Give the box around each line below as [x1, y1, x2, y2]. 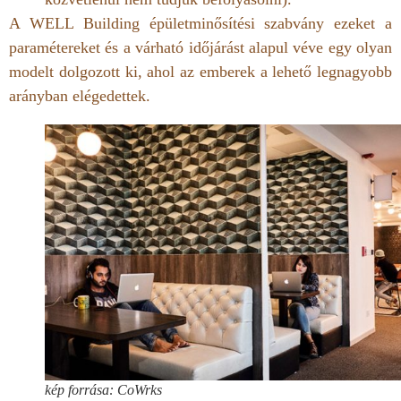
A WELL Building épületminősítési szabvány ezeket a [9, 14, 392, 33]
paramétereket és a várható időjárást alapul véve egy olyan [9, 38, 392, 57]
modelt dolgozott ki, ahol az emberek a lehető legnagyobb [9, 63, 392, 81]
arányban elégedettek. [9, 87, 150, 106]
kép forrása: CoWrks [45, 381, 162, 397]
